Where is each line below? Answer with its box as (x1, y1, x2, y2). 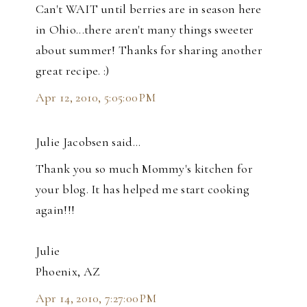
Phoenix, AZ (35, 264, 101, 280)
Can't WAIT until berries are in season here (35, 1, 262, 17)
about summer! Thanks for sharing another (35, 42, 262, 58)
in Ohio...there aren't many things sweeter (35, 22, 254, 38)
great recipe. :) (35, 63, 110, 79)
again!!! (35, 202, 75, 218)
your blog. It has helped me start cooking (35, 182, 250, 197)
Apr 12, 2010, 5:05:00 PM (35, 90, 156, 106)
